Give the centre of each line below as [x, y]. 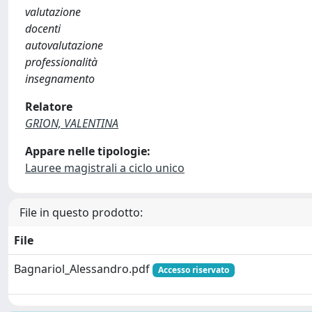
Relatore [49, 107]
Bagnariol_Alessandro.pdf [83, 269]
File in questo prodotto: [81, 212]
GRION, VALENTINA [72, 123]
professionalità [61, 62]
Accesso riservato [193, 270]
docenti [43, 29]
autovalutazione [64, 45]
